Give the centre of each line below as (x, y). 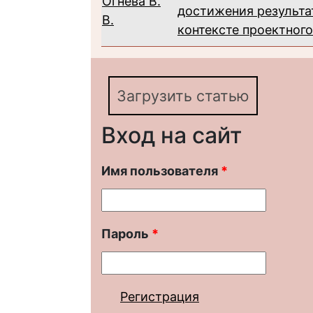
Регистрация (160, 297)
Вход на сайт (172, 135)
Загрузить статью (183, 96)
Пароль (126, 234)
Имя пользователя (161, 171)
